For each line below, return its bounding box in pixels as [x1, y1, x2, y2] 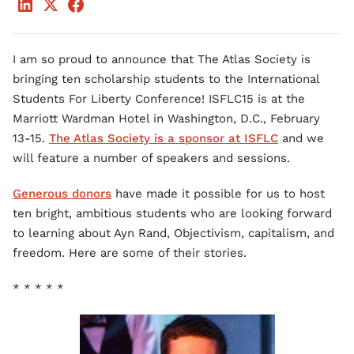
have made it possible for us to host [111, 186, 325, 201]
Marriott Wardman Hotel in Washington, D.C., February [13, 111, 320, 126]
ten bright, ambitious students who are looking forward [13, 206, 332, 220]
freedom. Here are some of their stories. [13, 246, 247, 260]
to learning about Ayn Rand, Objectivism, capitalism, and [13, 226, 334, 240]
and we [278, 131, 324, 145]
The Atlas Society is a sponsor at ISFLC [49, 131, 278, 145]
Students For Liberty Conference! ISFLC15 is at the [13, 92, 305, 106]
